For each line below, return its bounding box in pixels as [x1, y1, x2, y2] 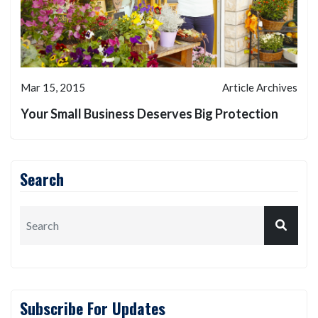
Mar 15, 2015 [21, 80, 85, 94]
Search [20, 167, 64, 190]
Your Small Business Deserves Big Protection [21, 105, 278, 121]
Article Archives [222, 80, 297, 94]
